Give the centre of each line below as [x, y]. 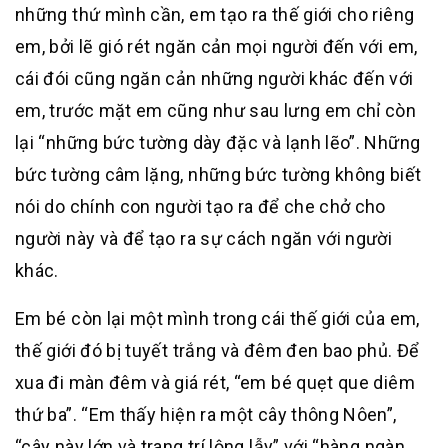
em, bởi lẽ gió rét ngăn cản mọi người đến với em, [216, 46]
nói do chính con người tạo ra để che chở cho [200, 206]
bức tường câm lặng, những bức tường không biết [218, 174]
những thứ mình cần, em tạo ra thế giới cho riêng [215, 14]
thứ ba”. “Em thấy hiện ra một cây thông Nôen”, [206, 414]
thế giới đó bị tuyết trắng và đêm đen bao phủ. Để [217, 350]
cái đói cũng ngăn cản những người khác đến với [214, 78]
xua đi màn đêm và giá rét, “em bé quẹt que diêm [215, 382]
